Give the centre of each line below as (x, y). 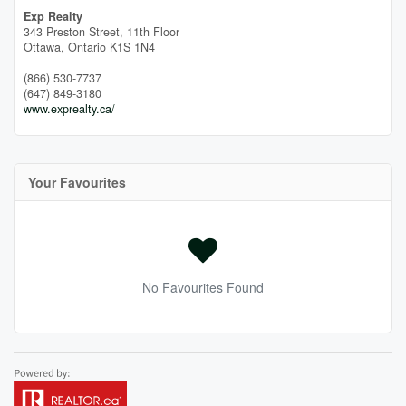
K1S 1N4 (132, 47)
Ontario (87, 47)
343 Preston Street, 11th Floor (101, 31)
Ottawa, (46, 47)
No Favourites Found (203, 287)
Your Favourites (77, 182)
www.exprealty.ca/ (69, 108)
